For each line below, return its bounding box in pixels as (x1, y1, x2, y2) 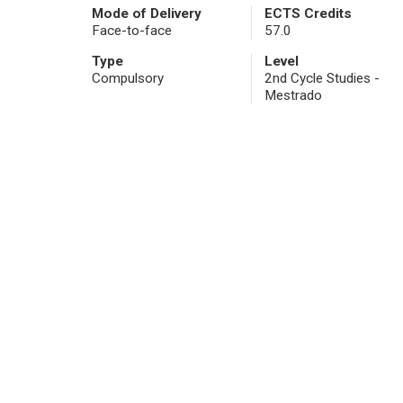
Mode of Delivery (92, 5, 201, 22)
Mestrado (264, 87, 322, 104)
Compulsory (92, 70, 164, 87)
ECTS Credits (264, 5, 352, 22)
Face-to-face (92, 22, 172, 40)
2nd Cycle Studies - (264, 70, 380, 87)
